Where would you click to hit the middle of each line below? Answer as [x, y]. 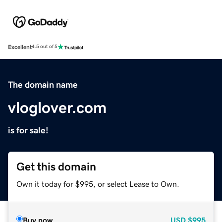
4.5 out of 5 [45, 47]
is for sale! [28, 130]
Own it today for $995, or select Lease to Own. [98, 184]
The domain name [43, 84]
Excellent [20, 47]
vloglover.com [57, 107]
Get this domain [56, 166]
